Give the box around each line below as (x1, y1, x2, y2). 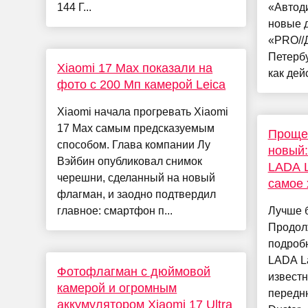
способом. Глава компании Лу (57, 139, 211, 151)
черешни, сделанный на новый (57, 172, 216, 184)
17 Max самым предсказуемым (57, 122, 215, 135)
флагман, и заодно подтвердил (57, 188, 217, 201)
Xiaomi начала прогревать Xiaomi (57, 106, 229, 118)
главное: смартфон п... (57, 205, 173, 217)
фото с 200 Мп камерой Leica (57, 78, 226, 92)
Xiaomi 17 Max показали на (57, 61, 213, 76)
